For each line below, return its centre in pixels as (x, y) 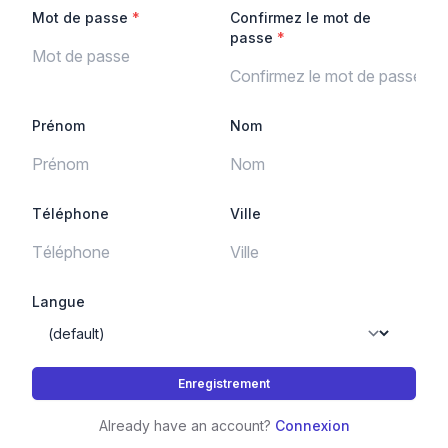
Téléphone (70, 213)
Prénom (58, 125)
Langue (58, 301)
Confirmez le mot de (300, 17)
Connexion (312, 425)
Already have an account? (186, 425)
